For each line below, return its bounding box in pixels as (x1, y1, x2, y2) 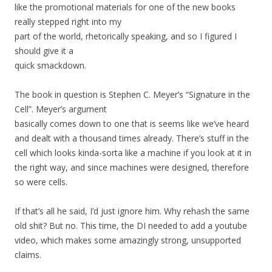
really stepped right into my (15, 16, 121, 28)
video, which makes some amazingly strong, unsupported (15, 234, 241, 246)
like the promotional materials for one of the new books (15, 1, 236, 13)
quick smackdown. (15, 59, 86, 72)
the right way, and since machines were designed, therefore (15, 161, 249, 174)
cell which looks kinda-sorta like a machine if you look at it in (15, 147, 251, 159)
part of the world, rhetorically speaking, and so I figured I (15, 30, 237, 42)
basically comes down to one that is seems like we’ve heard (15, 118, 249, 130)
